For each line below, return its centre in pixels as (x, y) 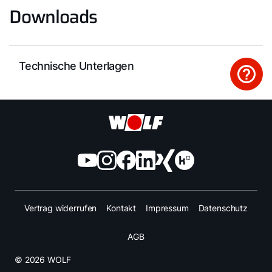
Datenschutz (223, 208)
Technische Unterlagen (76, 66)
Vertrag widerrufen (61, 208)
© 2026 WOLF (43, 260)
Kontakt (121, 208)
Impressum (167, 208)
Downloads (53, 17)
